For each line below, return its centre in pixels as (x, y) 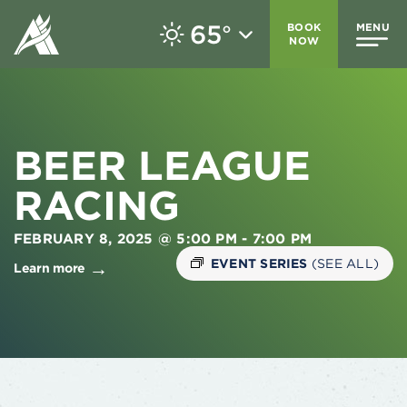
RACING (97, 205)
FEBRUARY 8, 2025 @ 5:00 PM (125, 238)
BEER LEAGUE (162, 165)
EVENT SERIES (261, 263)
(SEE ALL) (345, 263)
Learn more (50, 268)
